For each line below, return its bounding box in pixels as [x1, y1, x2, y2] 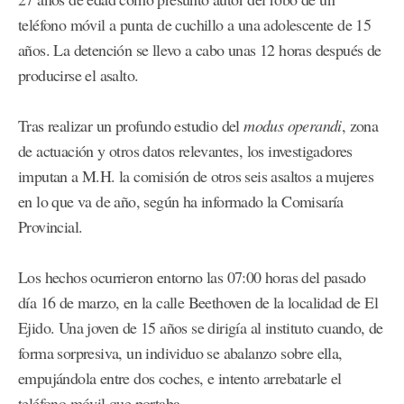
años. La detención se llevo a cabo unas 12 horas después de [18, 39, 381, 61]
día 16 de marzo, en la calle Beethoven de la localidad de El [18, 291, 378, 314]
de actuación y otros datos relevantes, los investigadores [18, 140, 353, 162]
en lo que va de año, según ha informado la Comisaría [18, 190, 344, 213]
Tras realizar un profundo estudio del [18, 115, 244, 137]
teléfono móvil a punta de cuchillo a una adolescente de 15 [18, 14, 372, 36]
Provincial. [18, 216, 83, 238]
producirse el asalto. [18, 64, 139, 87]
